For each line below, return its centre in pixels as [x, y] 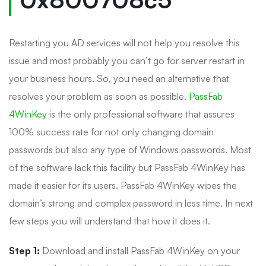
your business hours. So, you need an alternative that [119, 78]
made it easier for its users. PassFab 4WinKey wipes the [123, 185]
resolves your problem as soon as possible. [99, 96]
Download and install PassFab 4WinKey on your [140, 250]
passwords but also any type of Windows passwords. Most [130, 149]
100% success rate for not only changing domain [111, 132]
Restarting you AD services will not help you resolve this [124, 42]
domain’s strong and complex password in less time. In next [131, 203]
